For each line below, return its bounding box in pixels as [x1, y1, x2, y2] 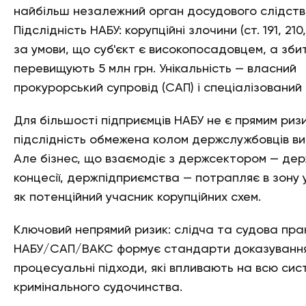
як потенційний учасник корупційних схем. [14, 191, 261, 204]
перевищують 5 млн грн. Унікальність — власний [14, 63, 296, 75]
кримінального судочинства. [14, 281, 182, 294]
